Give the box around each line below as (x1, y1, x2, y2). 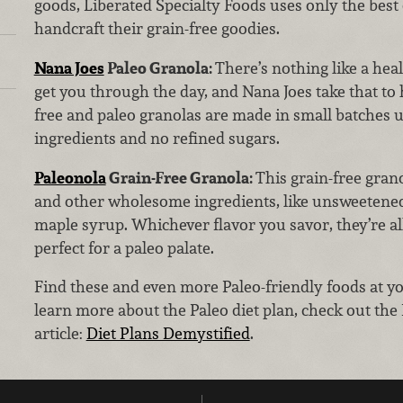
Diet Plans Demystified (85, 323, 250, 345)
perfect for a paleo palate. (33, 237, 218, 258)
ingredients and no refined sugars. (33, 127, 280, 148)
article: (33, 323, 86, 345)
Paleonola (33, 166, 106, 188)
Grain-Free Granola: (105, 166, 255, 188)
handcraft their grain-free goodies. (33, 18, 280, 40)
